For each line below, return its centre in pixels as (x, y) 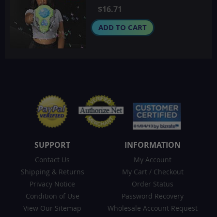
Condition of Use (52, 196)
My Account (153, 159)
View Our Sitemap (53, 208)
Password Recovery (153, 196)
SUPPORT (53, 145)
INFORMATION (153, 145)
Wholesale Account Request (153, 208)
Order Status (153, 184)
